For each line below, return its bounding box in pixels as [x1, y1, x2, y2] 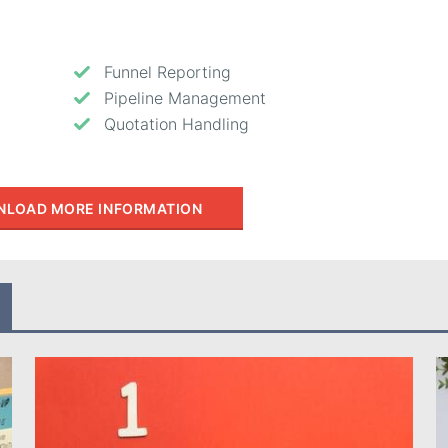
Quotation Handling [103, 113, 249, 134]
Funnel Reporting [103, 61, 231, 82]
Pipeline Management [103, 87, 266, 108]
